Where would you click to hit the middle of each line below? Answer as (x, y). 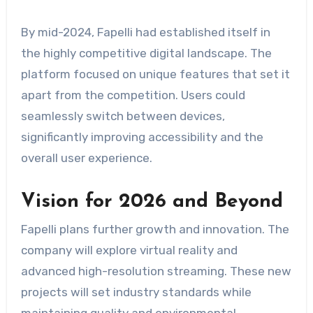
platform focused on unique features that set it (155, 74)
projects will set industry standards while (136, 292)
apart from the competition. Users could (133, 95)
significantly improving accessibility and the (142, 137)
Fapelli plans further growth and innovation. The (155, 230)
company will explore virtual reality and (129, 250)
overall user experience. (86, 158)
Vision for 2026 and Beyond (152, 202)
